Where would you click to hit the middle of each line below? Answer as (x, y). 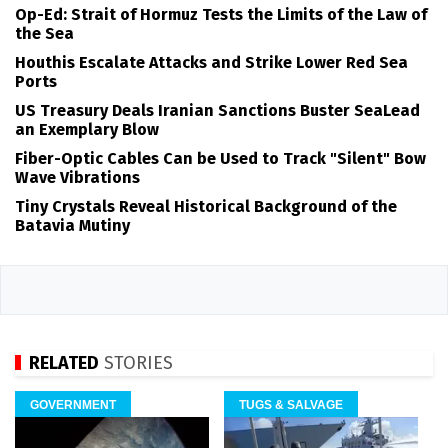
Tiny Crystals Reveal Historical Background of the (206, 206)
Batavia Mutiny (72, 225)
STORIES (136, 362)
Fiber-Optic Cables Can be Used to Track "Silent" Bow (220, 158)
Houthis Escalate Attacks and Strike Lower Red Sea (211, 62)
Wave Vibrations (77, 177)
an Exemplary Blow (87, 129)
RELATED (64, 362)
